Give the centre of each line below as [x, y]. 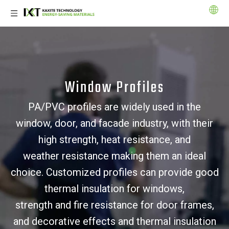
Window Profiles [114, 88]
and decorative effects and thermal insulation [114, 221]
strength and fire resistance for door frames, [114, 205]
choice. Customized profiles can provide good [114, 172]
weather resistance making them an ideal [114, 156]
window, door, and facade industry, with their [114, 123]
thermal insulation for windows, [114, 189]
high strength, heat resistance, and [114, 140]
